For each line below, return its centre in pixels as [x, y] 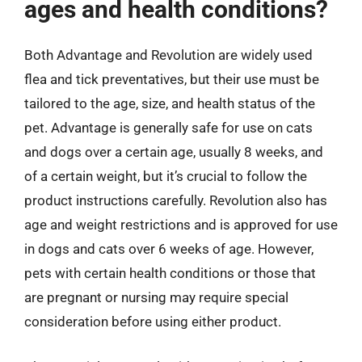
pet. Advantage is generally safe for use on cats [168, 128]
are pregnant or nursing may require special [156, 297]
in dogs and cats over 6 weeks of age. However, [169, 249]
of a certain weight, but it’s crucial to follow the [166, 176]
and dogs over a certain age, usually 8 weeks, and [174, 152]
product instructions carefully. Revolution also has [176, 200]
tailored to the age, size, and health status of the [170, 103]
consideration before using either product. [153, 322]
